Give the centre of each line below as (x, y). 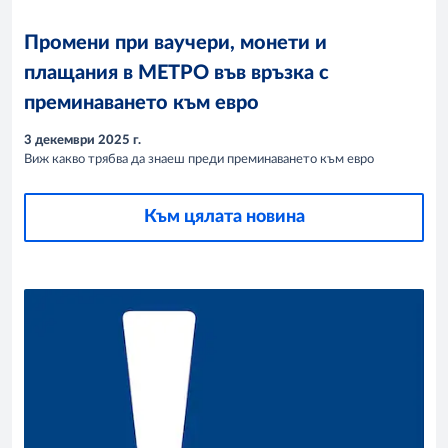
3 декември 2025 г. (82, 141)
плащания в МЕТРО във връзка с (176, 72)
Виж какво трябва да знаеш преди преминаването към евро (199, 160)
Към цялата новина (224, 217)
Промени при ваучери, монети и (175, 42)
